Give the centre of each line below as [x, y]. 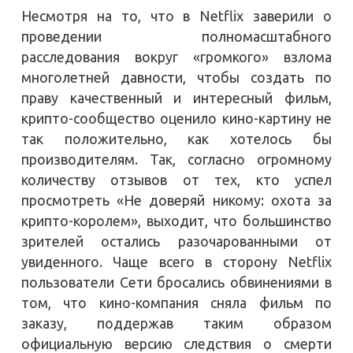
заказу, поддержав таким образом [176, 323]
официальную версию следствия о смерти [176, 343]
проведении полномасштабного [176, 36]
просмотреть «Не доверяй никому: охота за [176, 200]
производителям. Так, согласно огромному [176, 159]
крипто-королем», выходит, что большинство [176, 220]
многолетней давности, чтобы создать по [176, 77]
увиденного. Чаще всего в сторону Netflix [176, 261]
